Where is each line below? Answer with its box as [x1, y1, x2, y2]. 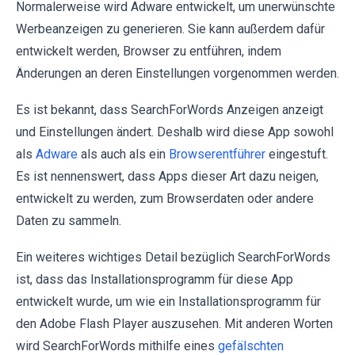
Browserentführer [169, 147, 265, 162]
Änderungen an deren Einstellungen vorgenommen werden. [16, 66, 339, 81]
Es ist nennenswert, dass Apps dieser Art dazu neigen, [16, 169, 319, 184]
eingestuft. [265, 147, 328, 162]
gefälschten [218, 338, 284, 353]
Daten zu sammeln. [16, 213, 121, 228]
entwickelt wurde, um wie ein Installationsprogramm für [16, 294, 321, 309]
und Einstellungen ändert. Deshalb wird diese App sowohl [16, 124, 334, 139]
